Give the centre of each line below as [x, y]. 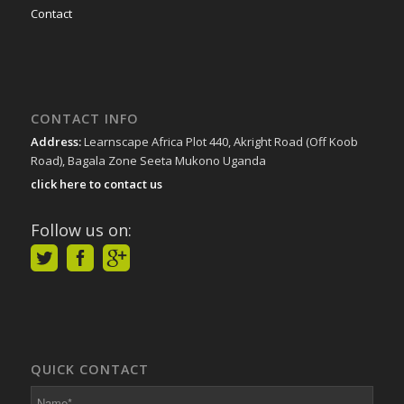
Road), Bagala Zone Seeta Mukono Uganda [148, 160]
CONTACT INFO [84, 118]
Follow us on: [81, 230]
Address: [57, 141]
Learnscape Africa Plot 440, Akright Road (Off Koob [220, 141]
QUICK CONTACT [89, 369]
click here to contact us [96, 184]
